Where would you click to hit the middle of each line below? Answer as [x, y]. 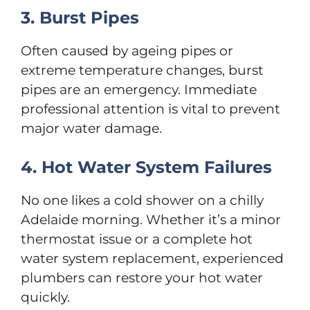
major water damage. [91, 128]
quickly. [45, 298]
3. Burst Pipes [80, 17]
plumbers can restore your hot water [142, 278]
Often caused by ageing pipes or [127, 51]
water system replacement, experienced [152, 259]
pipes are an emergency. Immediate [139, 89]
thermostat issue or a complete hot [137, 239]
